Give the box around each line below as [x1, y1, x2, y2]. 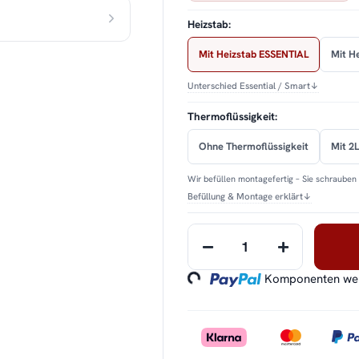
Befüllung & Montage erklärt [188, 190, 304, 203]
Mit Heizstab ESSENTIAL [199, 47, 309, 62]
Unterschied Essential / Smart [188, 79, 311, 92]
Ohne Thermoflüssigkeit [199, 139, 309, 154]
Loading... [154, 240, 206, 284]
